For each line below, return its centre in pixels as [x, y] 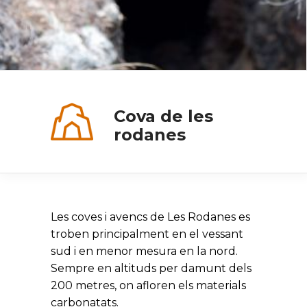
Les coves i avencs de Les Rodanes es [150, 217]
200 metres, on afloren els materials [148, 285]
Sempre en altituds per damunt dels [151, 268]
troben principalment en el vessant [147, 234]
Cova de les [163, 116]
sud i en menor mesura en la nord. [144, 251]
